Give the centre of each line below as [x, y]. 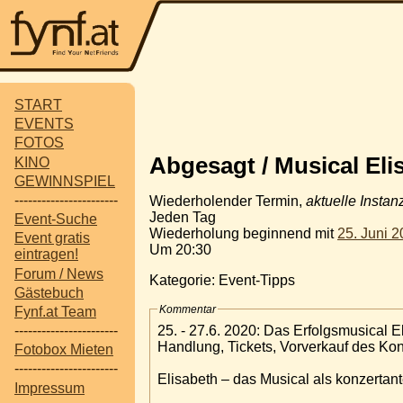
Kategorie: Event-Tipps [222, 280]
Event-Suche [56, 219]
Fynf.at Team [55, 311]
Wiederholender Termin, [228, 201]
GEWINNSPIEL [65, 181]
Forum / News [59, 273]
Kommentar [188, 309]
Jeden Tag [183, 217]
